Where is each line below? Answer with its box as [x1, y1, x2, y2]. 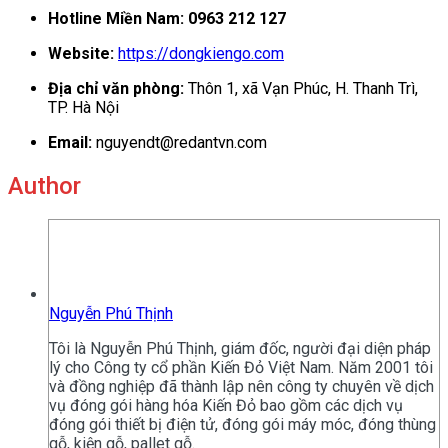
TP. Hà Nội [48, 97, 119, 117]
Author [8, 171, 81, 200]
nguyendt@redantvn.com [92, 132, 267, 152]
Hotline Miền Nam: [48, 8, 184, 28]
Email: [48, 132, 92, 152]
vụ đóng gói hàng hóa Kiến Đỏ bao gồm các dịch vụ [49, 396, 403, 416]
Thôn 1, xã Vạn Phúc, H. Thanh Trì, [184, 78, 418, 98]
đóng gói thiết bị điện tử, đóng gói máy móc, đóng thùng [49, 415, 436, 435]
